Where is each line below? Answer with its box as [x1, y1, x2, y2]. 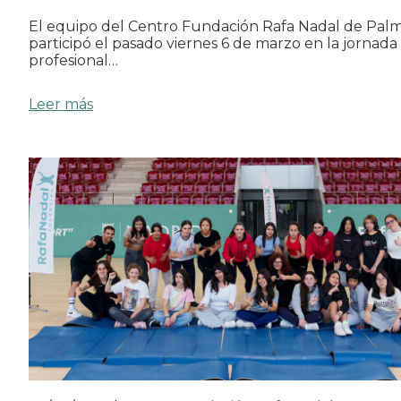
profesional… [29, 51, 118, 69]
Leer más [29, 95, 93, 113]
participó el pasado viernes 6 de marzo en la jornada [29, 34, 397, 52]
